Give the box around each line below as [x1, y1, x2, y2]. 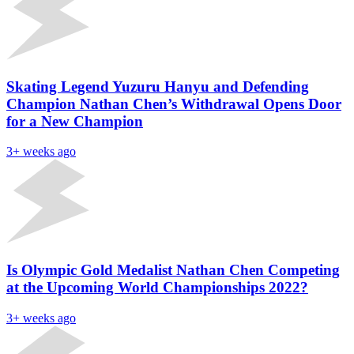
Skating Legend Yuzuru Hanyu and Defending [6, 77, 309, 95]
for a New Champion [6, 112, 143, 130]
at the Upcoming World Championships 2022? [6, 279, 308, 296]
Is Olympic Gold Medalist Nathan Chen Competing [6, 262, 340, 279]
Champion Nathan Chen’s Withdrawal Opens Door [6, 95, 341, 112]
